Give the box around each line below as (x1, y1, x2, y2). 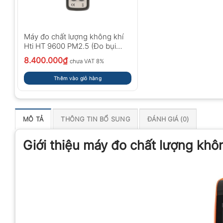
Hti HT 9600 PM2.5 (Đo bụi (24, 41, 116, 51)
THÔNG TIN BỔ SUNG (61, 115, 130, 123)
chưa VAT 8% (70, 57, 104, 65)
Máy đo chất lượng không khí (24, 31, 123, 41)
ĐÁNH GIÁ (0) (147, 115, 189, 123)
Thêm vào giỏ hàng (53, 75, 102, 81)
